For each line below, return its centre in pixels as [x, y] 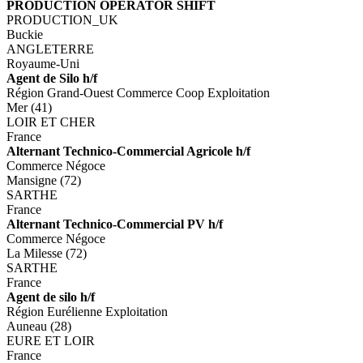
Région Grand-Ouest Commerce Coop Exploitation [138, 92]
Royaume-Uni [43, 63]
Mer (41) [29, 107]
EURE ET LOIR [51, 340]
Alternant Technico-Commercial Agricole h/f [128, 151]
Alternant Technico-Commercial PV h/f [115, 224]
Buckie [25, 34]
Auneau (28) [39, 326]
